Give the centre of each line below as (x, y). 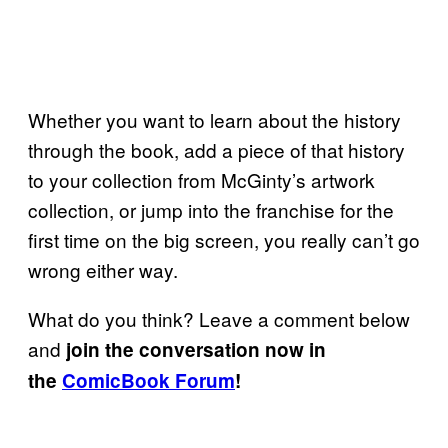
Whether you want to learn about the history (214, 119)
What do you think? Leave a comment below (219, 318)
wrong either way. (103, 269)
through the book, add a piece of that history (216, 149)
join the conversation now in (193, 349)
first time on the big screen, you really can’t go (224, 239)
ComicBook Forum (148, 380)
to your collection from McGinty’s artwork (201, 179)
